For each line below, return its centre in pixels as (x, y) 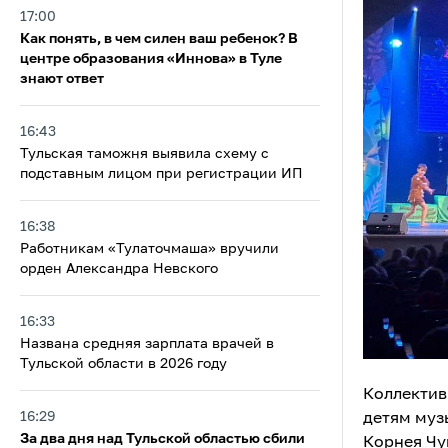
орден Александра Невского (119, 269)
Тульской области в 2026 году (123, 364)
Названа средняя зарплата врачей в (147, 344)
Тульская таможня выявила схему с (144, 154)
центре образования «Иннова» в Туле (151, 59)
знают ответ (62, 79)
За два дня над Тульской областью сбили (162, 439)
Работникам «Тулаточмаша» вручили (149, 249)
